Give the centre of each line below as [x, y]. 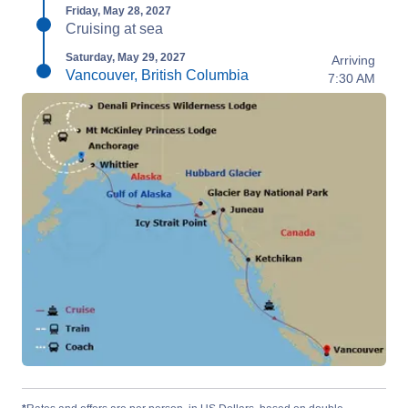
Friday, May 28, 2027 [118, 11]
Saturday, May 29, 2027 [126, 57]
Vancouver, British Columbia [157, 75]
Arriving [353, 60]
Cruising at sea [114, 29]
